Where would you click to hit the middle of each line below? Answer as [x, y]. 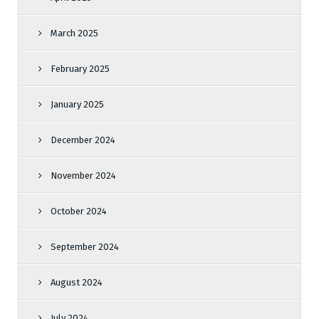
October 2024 [79, 211]
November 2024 [83, 176]
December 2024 [83, 140]
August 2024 [77, 282]
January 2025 [77, 104]
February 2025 [80, 69]
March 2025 [74, 33]
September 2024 [85, 247]
